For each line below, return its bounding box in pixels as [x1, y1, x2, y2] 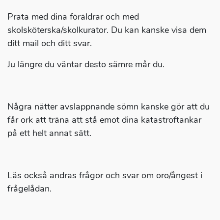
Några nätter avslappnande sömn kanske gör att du [7, 101, 210, 113]
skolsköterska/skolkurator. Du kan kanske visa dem [7, 24, 206, 36]
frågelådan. [7, 183, 52, 195]
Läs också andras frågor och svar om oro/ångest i [7, 169, 202, 182]
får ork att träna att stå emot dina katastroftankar [7, 114, 201, 126]
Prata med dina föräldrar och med [7, 11, 139, 23]
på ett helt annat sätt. [7, 127, 91, 139]
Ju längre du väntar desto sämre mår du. [7, 58, 165, 71]
